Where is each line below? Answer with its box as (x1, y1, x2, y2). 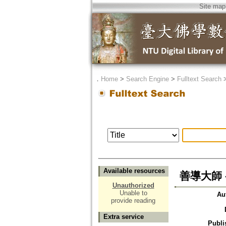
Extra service (103, 213, 144, 221)
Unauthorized (112, 182, 154, 190)
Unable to (119, 189, 147, 197)
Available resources (103, 167, 165, 175)
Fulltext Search (177, 75, 221, 83)
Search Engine (126, 75, 169, 83)
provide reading (111, 197, 155, 205)
